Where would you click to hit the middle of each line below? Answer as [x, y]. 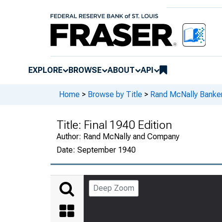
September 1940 [107, 150]
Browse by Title [115, 95]
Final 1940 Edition [128, 125]
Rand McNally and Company [131, 136]
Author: [70, 136]
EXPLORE [45, 70]
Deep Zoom [114, 188]
